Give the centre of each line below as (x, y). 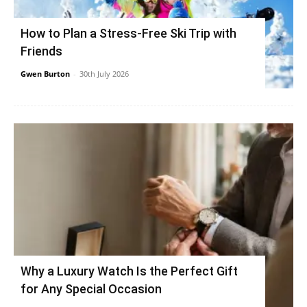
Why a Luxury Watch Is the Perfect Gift (129, 271)
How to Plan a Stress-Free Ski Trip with (128, 33)
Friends (41, 51)
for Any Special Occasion (91, 288)
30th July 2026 (104, 73)
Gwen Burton (45, 73)
